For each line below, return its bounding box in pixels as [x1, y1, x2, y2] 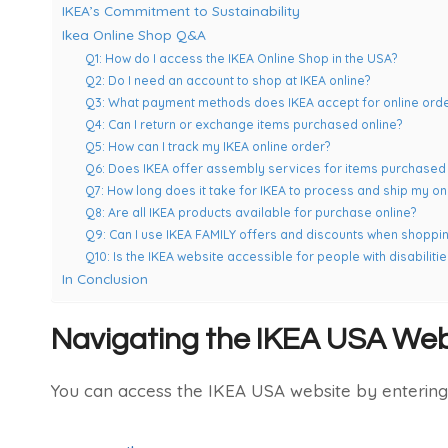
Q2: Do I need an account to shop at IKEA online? [84, 72, 370, 88]
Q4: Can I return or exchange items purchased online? [84, 116, 402, 132]
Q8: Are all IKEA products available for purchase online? [84, 204, 416, 220]
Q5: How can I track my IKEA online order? [84, 138, 330, 154]
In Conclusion [62, 269, 148, 287]
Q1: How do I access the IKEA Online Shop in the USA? [84, 50, 397, 66]
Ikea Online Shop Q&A [62, 25, 206, 43]
